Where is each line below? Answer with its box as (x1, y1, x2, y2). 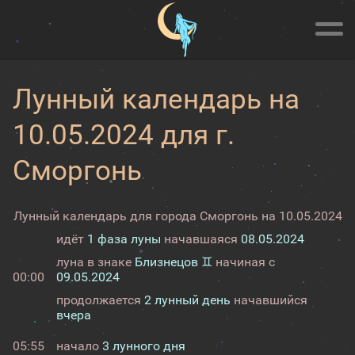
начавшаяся (161, 231, 241, 246)
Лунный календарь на (13, 83, 300, 116)
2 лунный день (144, 292, 231, 307)
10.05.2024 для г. (13, 119, 235, 151)
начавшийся (231, 292, 307, 307)
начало (56, 338, 102, 353)
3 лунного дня (102, 338, 185, 353)
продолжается (56, 292, 144, 307)
